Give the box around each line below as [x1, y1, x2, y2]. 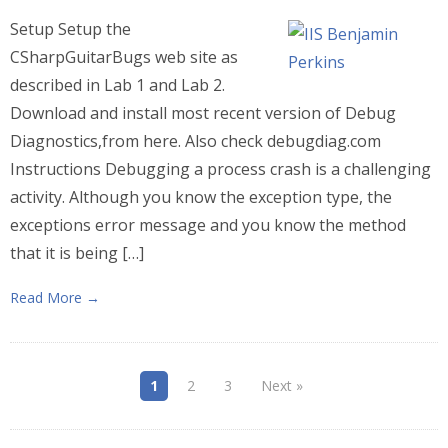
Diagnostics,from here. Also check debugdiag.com [10, 130, 381, 152]
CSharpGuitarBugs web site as [10, 46, 238, 68]
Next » [261, 376, 303, 395]
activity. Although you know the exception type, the [10, 186, 392, 208]
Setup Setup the [10, 18, 131, 40]
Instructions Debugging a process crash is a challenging [10, 158, 431, 180]
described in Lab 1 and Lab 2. [10, 74, 225, 96]
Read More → [10, 288, 100, 307]
